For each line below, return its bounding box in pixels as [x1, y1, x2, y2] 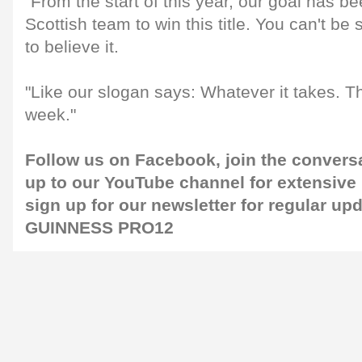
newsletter [151, 196, 236, 215]
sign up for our [25, 196, 151, 215]
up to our [25, 173, 104, 192]
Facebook [135, 150, 216, 170]
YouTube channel [104, 173, 245, 192]
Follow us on [25, 150, 135, 170]
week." [25, 105, 76, 124]
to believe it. [25, 37, 119, 57]
